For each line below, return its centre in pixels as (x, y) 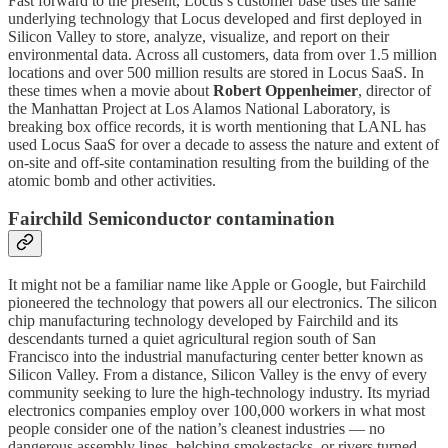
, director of (394, 90)
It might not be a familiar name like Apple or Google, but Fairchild (217, 284)
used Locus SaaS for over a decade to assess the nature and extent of (223, 144)
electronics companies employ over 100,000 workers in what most (216, 410)
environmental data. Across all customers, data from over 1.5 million (222, 54)
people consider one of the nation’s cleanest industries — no (196, 428)
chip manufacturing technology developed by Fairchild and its (203, 320)
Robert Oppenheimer (285, 90)
